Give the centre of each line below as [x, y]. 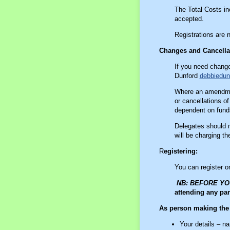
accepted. [189, 18]
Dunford [187, 75]
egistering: [180, 151]
